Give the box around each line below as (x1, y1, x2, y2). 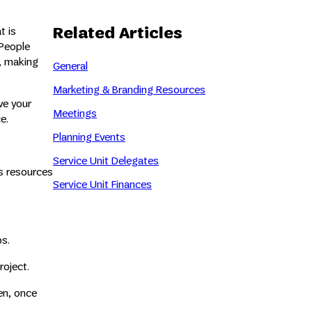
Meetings (53, 106, 97, 120)
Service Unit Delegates (53, 153, 159, 167)
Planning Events (53, 130, 125, 143)
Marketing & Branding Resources (53, 82, 205, 96)
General (53, 58, 88, 72)
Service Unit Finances (53, 177, 152, 191)
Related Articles (53, 22, 182, 42)
